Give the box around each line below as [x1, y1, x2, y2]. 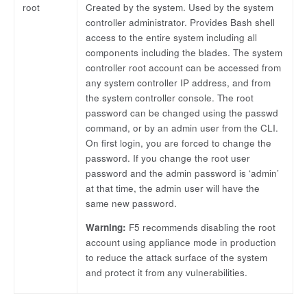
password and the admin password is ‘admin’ [86, 166, 279, 180]
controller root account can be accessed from [86, 60, 281, 74]
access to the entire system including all [86, 30, 257, 44]
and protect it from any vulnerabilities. [86, 266, 247, 280]
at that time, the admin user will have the [86, 181, 260, 195]
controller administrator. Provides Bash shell [86, 15, 275, 29]
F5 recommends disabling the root [126, 221, 275, 234]
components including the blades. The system [86, 45, 282, 59]
